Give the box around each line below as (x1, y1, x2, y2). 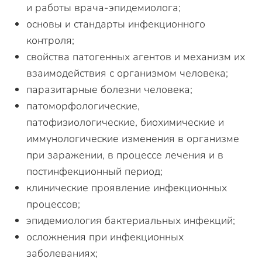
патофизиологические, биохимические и (26, 115, 224, 129)
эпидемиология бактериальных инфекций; (26, 213, 235, 227)
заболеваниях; (26, 246, 98, 260)
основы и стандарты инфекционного (26, 17, 205, 31)
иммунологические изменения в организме (26, 132, 239, 146)
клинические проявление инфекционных (26, 181, 227, 195)
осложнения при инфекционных (26, 230, 184, 244)
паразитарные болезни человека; (26, 82, 192, 96)
